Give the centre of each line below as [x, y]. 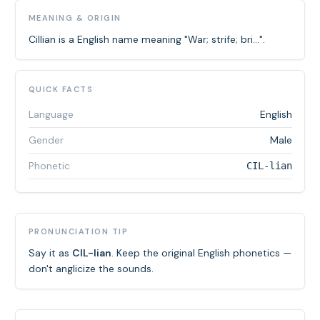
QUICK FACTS [60, 89]
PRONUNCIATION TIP [78, 231]
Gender [46, 140]
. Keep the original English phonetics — [201, 252]
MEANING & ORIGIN [75, 18]
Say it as [50, 252]
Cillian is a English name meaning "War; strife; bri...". [146, 39]
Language [51, 114]
